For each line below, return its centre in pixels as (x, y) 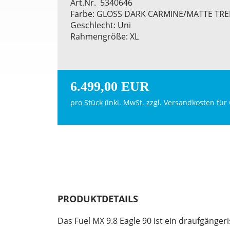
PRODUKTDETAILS (98, 198)
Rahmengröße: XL (104, 36)
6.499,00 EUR (110, 86)
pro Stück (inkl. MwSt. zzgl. (117, 102)
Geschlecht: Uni (101, 25)
